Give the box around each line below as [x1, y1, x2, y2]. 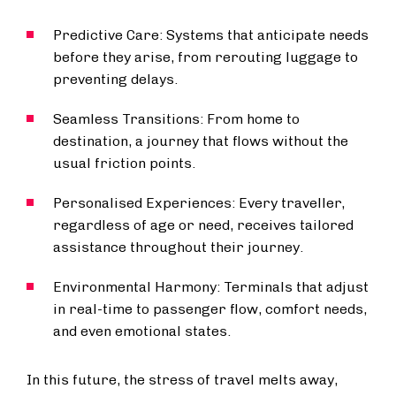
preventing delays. [53, 71, 178, 88]
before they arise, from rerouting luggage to [53, 49, 358, 65]
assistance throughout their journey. [53, 239, 303, 255]
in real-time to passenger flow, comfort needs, [53, 301, 367, 317]
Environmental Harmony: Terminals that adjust [53, 278, 369, 295]
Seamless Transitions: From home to [53, 110, 300, 127]
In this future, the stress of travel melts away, [27, 371, 338, 388]
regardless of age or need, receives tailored [53, 217, 354, 233]
